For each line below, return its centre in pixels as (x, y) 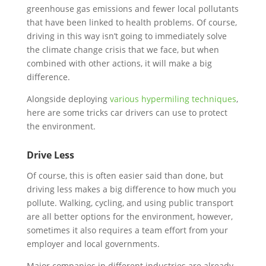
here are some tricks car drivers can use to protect (127, 113)
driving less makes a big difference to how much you (131, 189)
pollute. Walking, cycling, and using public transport (130, 203)
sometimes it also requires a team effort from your (127, 230)
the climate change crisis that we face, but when (123, 50)
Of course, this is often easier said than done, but (125, 175)
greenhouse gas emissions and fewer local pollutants (132, 9)
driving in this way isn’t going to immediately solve (126, 36)
